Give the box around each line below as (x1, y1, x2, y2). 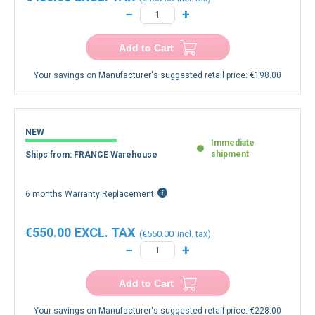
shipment (211, 160, 250, 170)
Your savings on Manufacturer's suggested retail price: (34, 82, 250, 91)
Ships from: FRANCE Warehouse (25, 161, 157, 171)
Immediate (211, 149, 255, 159)
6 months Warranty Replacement (25, 200, 154, 210)
